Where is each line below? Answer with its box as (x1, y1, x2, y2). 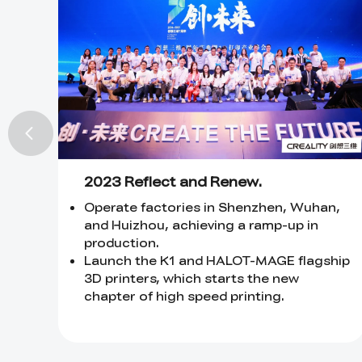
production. (84, 234, 159, 250)
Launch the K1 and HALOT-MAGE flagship (84, 252, 350, 268)
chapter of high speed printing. (84, 288, 284, 304)
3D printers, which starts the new (84, 270, 299, 286)
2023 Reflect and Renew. (84, 172, 263, 191)
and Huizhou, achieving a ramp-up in (84, 217, 318, 233)
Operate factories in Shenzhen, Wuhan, (84, 199, 340, 215)
